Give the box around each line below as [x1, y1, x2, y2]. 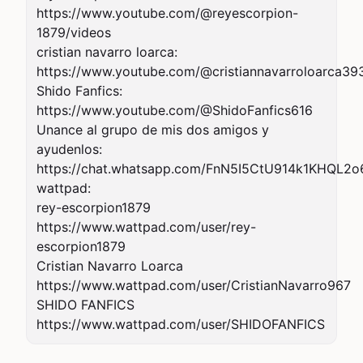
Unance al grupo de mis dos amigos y [36, 122, 269, 138]
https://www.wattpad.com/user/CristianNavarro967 [36, 277, 351, 293]
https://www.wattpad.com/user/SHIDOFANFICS [36, 316, 325, 332]
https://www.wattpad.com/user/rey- [36, 219, 256, 235]
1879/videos [36, 24, 111, 41]
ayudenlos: [36, 141, 102, 157]
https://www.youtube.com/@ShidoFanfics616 [36, 102, 313, 118]
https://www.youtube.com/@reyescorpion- [36, 5, 298, 21]
